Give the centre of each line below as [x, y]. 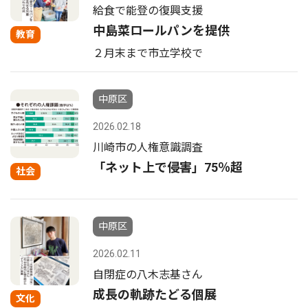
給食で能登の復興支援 [148, 11]
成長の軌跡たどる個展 [155, 295]
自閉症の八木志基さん [148, 275]
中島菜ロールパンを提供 [161, 31]
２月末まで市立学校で [148, 53]
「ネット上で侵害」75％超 [168, 167]
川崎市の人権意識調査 [148, 147]
